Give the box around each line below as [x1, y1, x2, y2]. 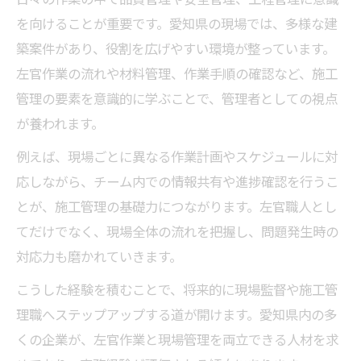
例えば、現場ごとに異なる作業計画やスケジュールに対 [16, 146, 338, 167]
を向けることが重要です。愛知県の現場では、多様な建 [16, 13, 337, 34]
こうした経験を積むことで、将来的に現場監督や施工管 [16, 279, 338, 300]
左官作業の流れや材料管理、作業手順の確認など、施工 [16, 63, 338, 84]
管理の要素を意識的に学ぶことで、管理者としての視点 [16, 88, 338, 109]
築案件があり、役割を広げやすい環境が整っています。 [16, 38, 335, 59]
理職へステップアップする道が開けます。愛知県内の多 [16, 304, 337, 325]
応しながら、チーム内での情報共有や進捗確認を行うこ [16, 171, 338, 192]
